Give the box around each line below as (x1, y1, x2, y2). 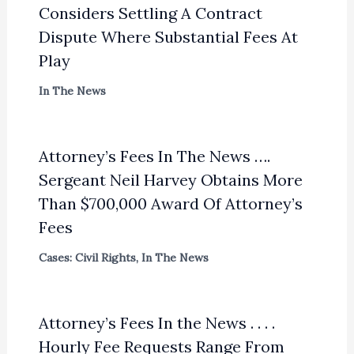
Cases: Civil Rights (38, 250, 136, 265)
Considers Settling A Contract (38, 2, 262, 23)
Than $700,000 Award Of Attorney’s (38, 193, 303, 213)
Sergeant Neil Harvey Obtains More (38, 169, 303, 190)
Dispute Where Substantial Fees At (38, 26, 298, 47)
